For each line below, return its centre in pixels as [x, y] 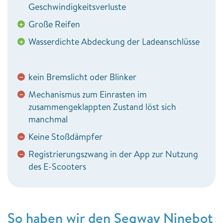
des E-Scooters [57, 166]
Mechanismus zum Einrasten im [88, 94]
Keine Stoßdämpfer [65, 136]
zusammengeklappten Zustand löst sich [102, 107]
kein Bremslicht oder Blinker [82, 77]
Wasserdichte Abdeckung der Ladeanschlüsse [114, 41]
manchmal [48, 119]
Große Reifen [54, 24]
